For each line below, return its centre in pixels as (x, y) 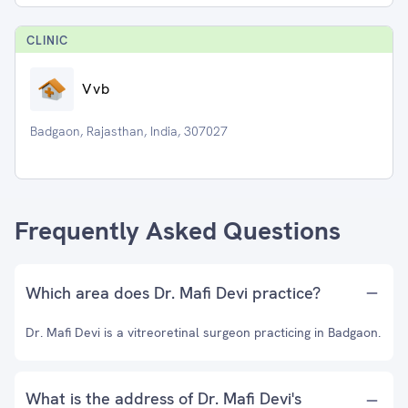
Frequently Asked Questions (178, 230)
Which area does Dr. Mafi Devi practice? (173, 293)
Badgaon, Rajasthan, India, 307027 (129, 131)
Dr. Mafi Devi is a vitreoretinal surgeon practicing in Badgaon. (203, 332)
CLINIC (47, 41)
